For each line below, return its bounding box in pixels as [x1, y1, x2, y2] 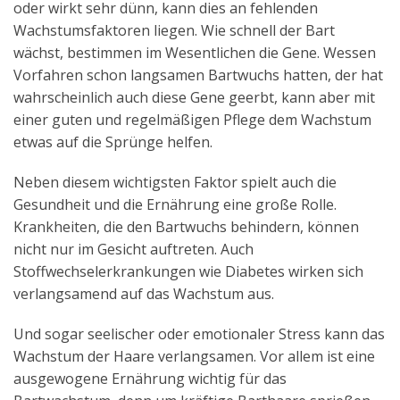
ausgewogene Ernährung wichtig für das [13, 368, 287, 388]
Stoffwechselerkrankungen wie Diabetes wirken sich [13, 261, 363, 281]
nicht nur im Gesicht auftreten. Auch [13, 238, 254, 259]
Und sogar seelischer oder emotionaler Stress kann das [13, 323, 385, 344]
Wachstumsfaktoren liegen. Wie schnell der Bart [13, 20, 335, 40]
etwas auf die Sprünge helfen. [13, 131, 212, 152]
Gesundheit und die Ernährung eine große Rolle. [13, 194, 337, 214]
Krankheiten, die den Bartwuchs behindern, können [13, 216, 359, 237]
